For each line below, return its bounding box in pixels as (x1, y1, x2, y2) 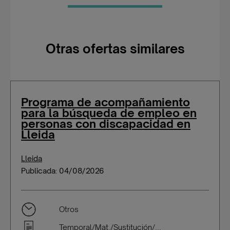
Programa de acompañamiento (21, 95, 190, 109)
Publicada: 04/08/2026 (21, 166, 104, 175)
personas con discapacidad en (21, 117, 190, 130)
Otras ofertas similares (45, 41, 185, 56)
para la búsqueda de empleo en (21, 106, 197, 120)
